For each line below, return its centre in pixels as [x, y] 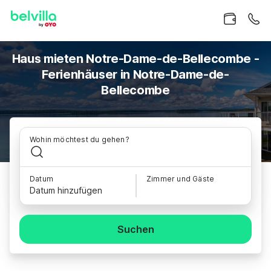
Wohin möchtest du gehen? [80, 139]
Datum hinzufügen [66, 190]
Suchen [135, 229]
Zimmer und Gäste [181, 179]
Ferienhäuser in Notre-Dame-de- [135, 74]
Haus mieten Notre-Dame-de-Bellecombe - [135, 59]
